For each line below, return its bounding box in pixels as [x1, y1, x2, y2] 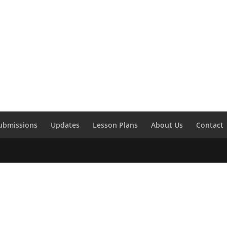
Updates [51, 120, 80, 130]
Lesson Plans [93, 120, 138, 130]
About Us [151, 120, 183, 130]
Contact [196, 120, 224, 130]
